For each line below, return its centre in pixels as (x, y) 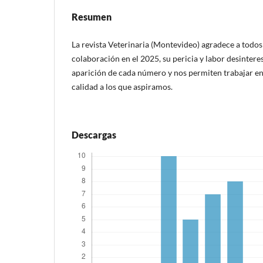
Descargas (94, 134)
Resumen (92, 16)
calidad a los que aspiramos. (122, 86)
